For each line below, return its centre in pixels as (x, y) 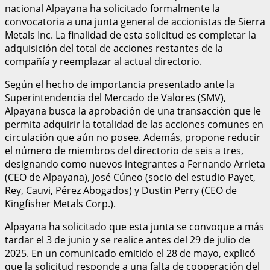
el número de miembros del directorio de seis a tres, (124, 150)
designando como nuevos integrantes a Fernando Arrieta (135, 164)
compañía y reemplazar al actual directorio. (103, 61)
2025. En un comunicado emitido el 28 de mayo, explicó (130, 253)
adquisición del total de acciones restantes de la (114, 48)
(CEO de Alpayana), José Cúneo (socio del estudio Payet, (130, 177)
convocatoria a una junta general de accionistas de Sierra (135, 21)
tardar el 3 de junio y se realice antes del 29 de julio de (127, 240)
